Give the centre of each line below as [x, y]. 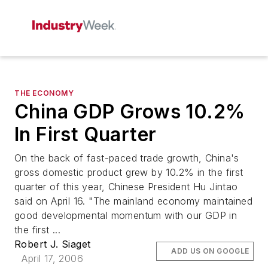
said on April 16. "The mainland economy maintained [133, 201]
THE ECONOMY [44, 93]
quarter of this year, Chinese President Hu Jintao [126, 187]
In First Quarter [86, 134]
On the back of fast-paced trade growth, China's [127, 158]
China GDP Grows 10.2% [130, 112]
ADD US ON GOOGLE [210, 251]
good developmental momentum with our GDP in [126, 215]
